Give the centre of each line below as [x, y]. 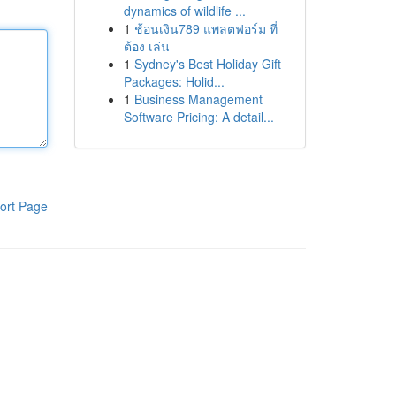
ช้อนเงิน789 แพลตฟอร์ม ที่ [206, 28]
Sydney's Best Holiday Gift [207, 64]
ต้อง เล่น [146, 46]
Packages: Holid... [174, 81]
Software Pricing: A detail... [198, 117]
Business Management [198, 99]
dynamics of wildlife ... [184, 11]
